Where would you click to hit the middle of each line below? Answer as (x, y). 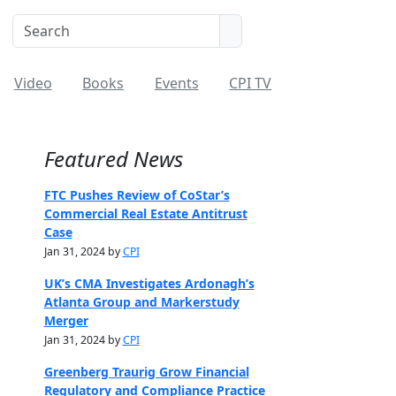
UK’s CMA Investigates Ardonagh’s (149, 283)
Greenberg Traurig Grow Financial (146, 372)
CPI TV (251, 83)
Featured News (113, 159)
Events (176, 83)
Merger (66, 320)
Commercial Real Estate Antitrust (145, 213)
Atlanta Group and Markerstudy (141, 302)
